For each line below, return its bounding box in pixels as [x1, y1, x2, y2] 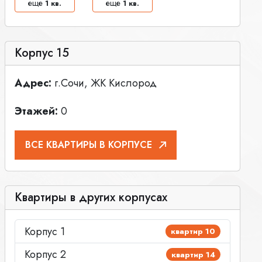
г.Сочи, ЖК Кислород [51, 75, 157, 91]
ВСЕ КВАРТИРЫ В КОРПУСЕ [25, 138, 152, 152]
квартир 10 [171, 226, 216, 237]
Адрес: [14, 75, 51, 91]
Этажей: [14, 103, 58, 119]
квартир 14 [171, 249, 216, 260]
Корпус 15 [14, 44, 69, 61]
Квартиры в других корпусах [14, 189, 167, 206]
